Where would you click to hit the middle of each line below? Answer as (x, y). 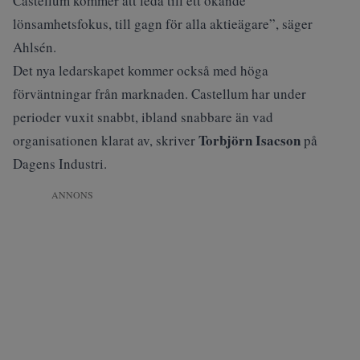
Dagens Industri (58, 163)
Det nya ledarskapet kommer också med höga (141, 70)
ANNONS (72, 194)
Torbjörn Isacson (250, 140)
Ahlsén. (35, 47)
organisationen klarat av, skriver (106, 140)
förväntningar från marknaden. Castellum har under (160, 93)
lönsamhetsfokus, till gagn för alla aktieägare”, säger (163, 23)
